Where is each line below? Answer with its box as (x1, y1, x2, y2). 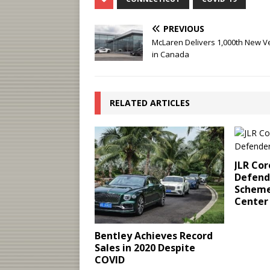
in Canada (152, 49, 189, 60)
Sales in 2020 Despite (95, 241, 195, 255)
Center (234, 195, 268, 208)
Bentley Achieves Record (95, 229, 213, 243)
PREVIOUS (163, 23, 204, 34)
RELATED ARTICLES (110, 97, 190, 108)
